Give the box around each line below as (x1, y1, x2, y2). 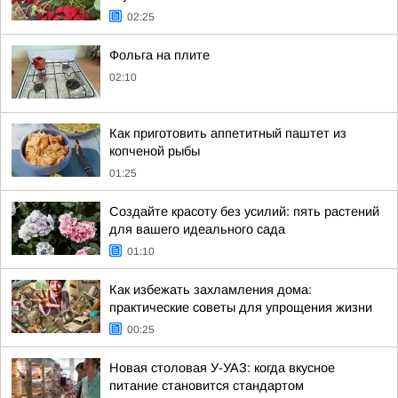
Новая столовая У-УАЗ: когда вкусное (109, 361, 335, 375)
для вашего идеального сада (109, 222, 285, 236)
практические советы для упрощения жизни (109, 300, 372, 314)
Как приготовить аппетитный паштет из (109, 126, 346, 140)
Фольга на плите (109, 48, 210, 62)
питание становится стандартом (109, 378, 304, 393)
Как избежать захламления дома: (109, 283, 312, 297)
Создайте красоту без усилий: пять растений (109, 204, 379, 219)
